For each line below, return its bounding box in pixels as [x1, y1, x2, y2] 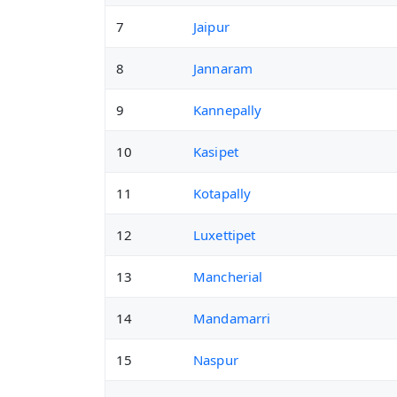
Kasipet [193, 143, 239, 160]
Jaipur [193, 18, 230, 35]
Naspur [193, 351, 238, 369]
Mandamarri [193, 309, 271, 327]
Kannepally [193, 101, 262, 119]
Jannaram [193, 59, 253, 77]
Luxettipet [193, 226, 256, 244]
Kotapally [193, 184, 252, 202]
